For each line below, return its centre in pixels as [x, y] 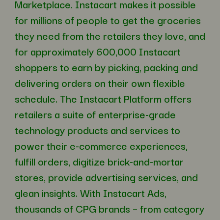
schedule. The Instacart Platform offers [103, 98]
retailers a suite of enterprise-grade [95, 114]
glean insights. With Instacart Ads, [91, 193]
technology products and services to [97, 130]
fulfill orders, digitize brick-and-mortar [99, 161]
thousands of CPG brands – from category [110, 208]
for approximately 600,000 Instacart [98, 51]
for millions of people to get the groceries [108, 20]
